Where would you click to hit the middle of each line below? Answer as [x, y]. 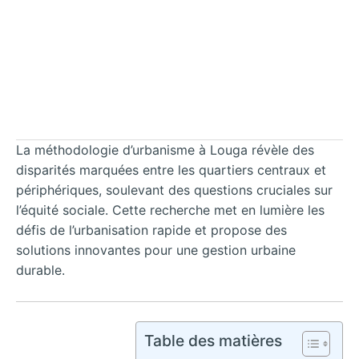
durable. [40, 270]
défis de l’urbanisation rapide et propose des [151, 230]
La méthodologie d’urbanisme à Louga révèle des [165, 150]
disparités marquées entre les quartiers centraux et [171, 170]
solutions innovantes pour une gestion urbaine [156, 250]
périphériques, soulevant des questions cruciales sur [174, 190]
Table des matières [213, 340]
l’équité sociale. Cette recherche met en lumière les [170, 210]
